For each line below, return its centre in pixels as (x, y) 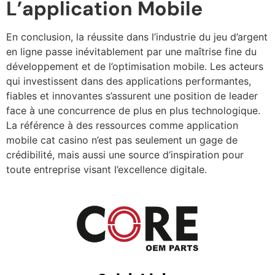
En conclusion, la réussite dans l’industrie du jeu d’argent (137, 37)
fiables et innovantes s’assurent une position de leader (132, 95)
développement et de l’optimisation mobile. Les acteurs (135, 66)
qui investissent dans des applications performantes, (129, 81)
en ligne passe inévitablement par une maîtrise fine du (131, 51)
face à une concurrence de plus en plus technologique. (133, 110)
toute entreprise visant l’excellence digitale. (107, 169)
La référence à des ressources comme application (122, 125)
